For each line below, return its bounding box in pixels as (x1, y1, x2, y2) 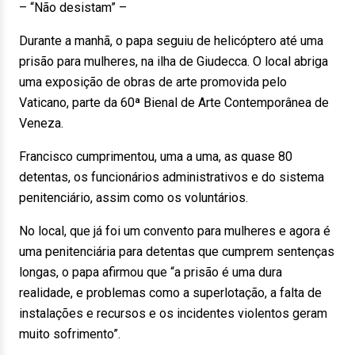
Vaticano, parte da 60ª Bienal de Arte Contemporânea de (19, 95, 329, 110)
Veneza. (19, 116, 63, 131)
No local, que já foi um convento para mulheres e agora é (19, 223, 330, 239)
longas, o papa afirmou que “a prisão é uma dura (19, 265, 282, 280)
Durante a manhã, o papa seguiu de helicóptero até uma (19, 33, 323, 48)
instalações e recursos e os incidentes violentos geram (19, 306, 327, 321)
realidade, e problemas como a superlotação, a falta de (19, 285, 322, 300)
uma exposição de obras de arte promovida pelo (19, 74, 287, 90)
